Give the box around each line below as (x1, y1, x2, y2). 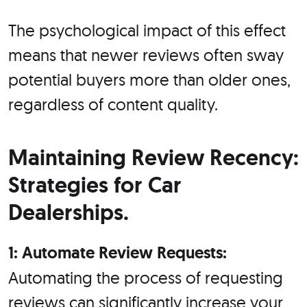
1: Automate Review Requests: (8, 242, 227, 264)
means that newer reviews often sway (8, 45, 284, 66)
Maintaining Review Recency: (8, 143, 299, 173)
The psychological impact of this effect (8, 20, 286, 41)
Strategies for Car (8, 171, 182, 200)
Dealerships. (8, 198, 129, 228)
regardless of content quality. (8, 94, 218, 115)
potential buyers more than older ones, (8, 69, 291, 90)
